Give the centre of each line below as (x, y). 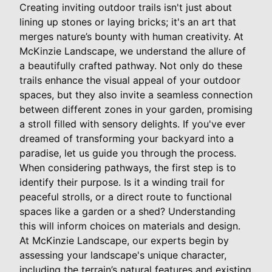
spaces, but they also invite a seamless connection (136, 94)
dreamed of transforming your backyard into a (127, 138)
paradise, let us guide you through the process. (128, 153)
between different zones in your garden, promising (136, 109)
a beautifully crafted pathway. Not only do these (131, 65)
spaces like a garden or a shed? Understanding (127, 211)
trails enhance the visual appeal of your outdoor (130, 80)
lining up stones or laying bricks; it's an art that (128, 22)
